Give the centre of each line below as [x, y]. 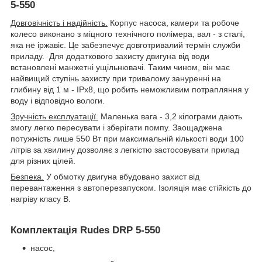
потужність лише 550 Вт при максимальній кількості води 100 [127, 138]
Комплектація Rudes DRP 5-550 [85, 230]
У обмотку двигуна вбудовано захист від [122, 176]
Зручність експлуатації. [54, 116]
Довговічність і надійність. [59, 23]
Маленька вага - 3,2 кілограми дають [170, 116]
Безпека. [27, 176]
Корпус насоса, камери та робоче [173, 23]
